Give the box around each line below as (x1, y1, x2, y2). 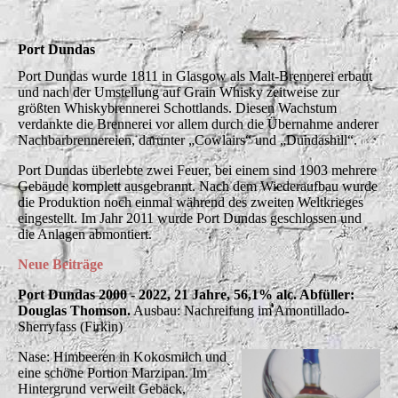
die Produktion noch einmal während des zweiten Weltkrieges (18, 194, 363, 210)
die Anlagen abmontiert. (18, 226, 155, 242)
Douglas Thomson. (18, 302, 131, 318)
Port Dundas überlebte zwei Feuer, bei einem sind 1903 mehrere (18, 162, 377, 178)
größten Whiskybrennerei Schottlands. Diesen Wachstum (18, 99, 337, 115)
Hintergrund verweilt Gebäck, (18, 380, 186, 396)
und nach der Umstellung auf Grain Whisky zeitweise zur (18, 84, 339, 99)
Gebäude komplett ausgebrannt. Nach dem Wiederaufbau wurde (18, 178, 378, 194)
